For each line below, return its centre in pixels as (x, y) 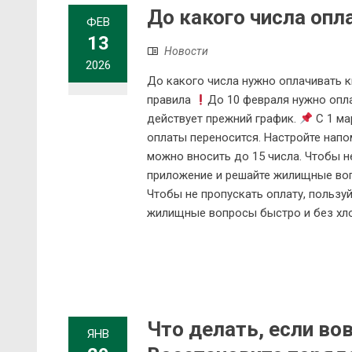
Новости (186, 51)
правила (170, 100)
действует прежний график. (223, 119)
